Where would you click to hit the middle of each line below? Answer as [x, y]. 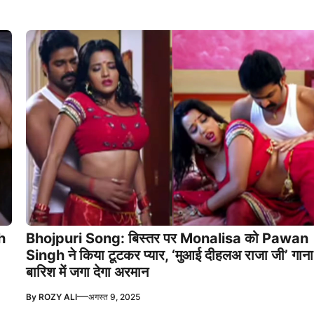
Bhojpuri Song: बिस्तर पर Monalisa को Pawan [167, 238]
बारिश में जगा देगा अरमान [87, 272]
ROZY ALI [57, 296]
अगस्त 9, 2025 [114, 296]
